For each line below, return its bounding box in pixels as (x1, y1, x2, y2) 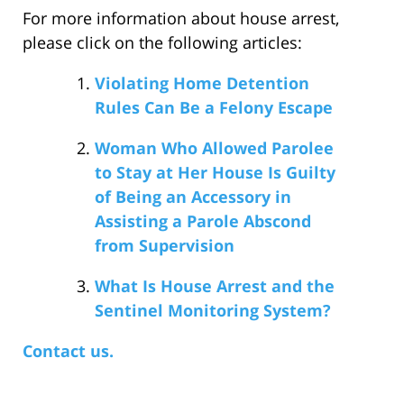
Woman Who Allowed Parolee (95, 136, 334, 159)
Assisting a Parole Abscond (95, 209, 311, 232)
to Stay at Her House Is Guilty (95, 161, 335, 183)
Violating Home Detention (95, 71, 309, 94)
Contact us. (23, 339, 114, 362)
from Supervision (95, 234, 234, 256)
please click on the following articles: (23, 31, 302, 53)
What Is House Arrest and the (95, 274, 335, 297)
